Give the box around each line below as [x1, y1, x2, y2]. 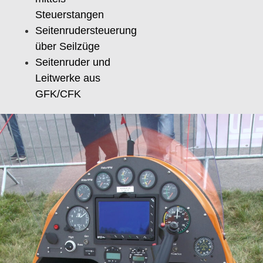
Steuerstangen [35, 9, 104, 21]
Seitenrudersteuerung [35, 25, 137, 37]
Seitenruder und [35, 56, 110, 69]
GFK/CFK [35, 88, 81, 100]
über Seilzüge [35, 41, 100, 53]
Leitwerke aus [35, 72, 100, 85]
